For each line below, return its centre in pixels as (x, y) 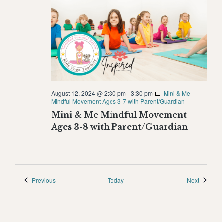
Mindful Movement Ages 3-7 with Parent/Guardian (118, 101)
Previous (43, 180)
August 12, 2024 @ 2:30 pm (88, 93)
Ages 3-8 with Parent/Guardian (119, 127)
